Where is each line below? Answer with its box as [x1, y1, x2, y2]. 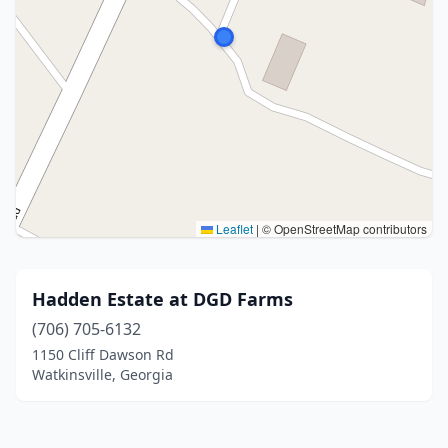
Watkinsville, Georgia [32, 365, 173, 384]
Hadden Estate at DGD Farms [32, 287, 293, 311]
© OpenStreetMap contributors [259, 220, 427, 237]
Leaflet [213, 220, 253, 237]
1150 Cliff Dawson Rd [32, 345, 174, 364]
